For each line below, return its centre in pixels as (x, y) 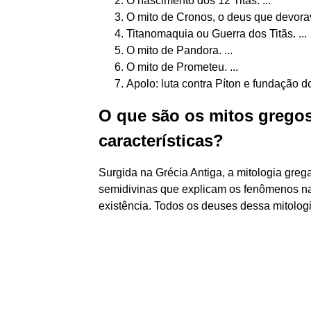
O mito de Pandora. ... (179, 50)
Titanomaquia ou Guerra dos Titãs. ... (217, 34)
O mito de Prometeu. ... (182, 67)
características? (161, 141)
